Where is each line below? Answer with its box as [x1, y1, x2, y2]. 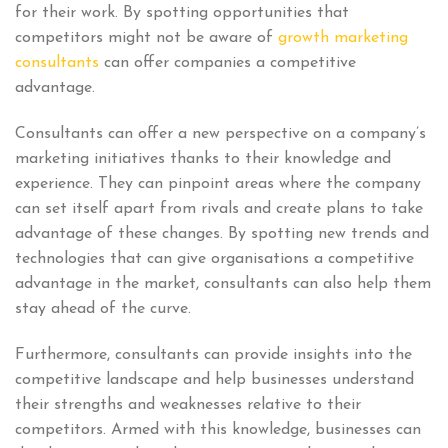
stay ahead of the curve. [15, 301, 191, 318]
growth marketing [278, 30, 408, 47]
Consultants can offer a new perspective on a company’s [15, 126, 426, 143]
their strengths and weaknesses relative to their [15, 396, 361, 413]
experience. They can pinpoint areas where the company [15, 176, 421, 193]
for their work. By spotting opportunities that [15, 5, 349, 22]
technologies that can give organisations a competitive [15, 251, 414, 268]
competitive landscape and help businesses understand [15, 371, 414, 388]
